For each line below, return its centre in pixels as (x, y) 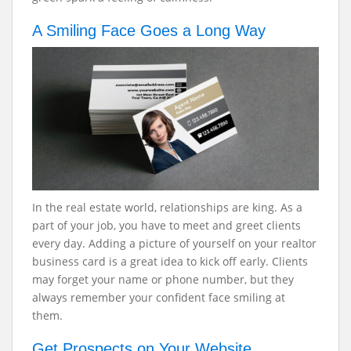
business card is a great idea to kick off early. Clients (170, 261)
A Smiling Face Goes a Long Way (151, 31)
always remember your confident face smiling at (159, 297)
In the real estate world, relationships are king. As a (167, 207)
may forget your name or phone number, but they (163, 279)
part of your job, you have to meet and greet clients (166, 225)
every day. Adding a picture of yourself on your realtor (174, 243)
